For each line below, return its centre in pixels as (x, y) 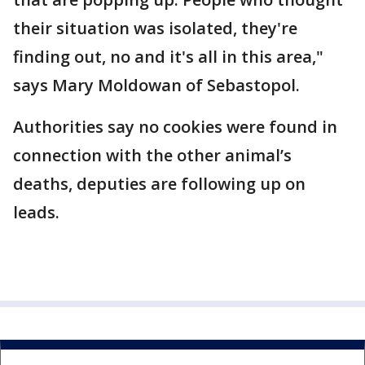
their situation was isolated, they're (155, 28)
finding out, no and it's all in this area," (168, 57)
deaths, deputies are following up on (159, 184)
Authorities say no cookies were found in (175, 127)
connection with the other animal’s (152, 155)
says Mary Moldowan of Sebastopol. (156, 85)
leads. (36, 212)
